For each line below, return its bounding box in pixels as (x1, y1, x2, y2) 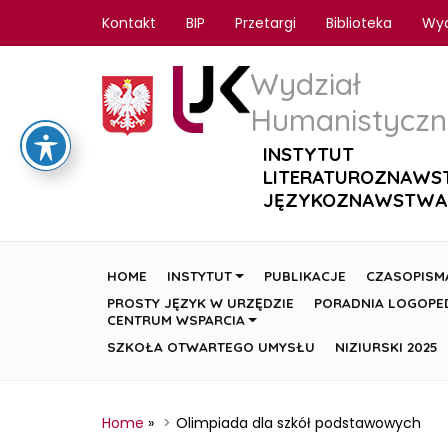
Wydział (250, 65, 360, 104)
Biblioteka (326, 13, 392, 33)
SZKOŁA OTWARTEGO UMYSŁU (107, 338, 315, 356)
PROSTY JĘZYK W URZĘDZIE (107, 294, 294, 312)
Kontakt (102, 13, 156, 33)
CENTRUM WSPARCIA (107, 311, 245, 329)
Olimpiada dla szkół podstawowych (176, 413, 421, 434)
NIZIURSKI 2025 (335, 338, 438, 356)
